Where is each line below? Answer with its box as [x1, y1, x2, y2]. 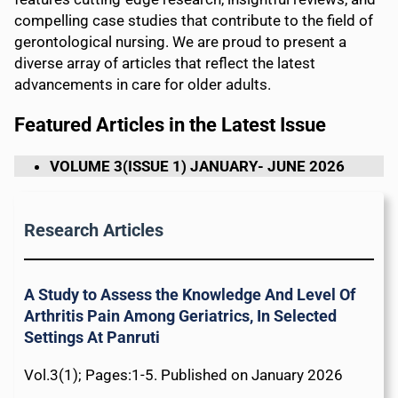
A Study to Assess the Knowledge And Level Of [23, 284, 355, 304]
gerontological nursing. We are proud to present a [14, 33, 346, 52]
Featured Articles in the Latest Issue [14, 114, 326, 137]
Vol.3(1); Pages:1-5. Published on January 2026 [23, 365, 343, 384]
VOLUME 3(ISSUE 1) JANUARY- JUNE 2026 [50, 157, 345, 176]
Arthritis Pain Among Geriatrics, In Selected [23, 306, 337, 325]
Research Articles [23, 219, 163, 241]
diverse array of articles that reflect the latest [14, 54, 315, 73]
